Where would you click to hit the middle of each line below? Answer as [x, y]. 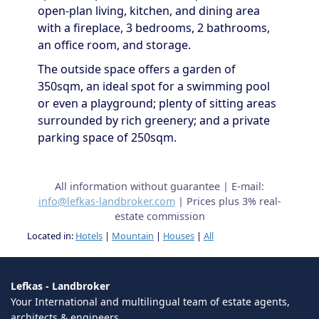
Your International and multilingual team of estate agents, [150, 302]
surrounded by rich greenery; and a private [154, 120]
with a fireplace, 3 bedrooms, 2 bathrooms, [154, 28]
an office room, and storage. [114, 45]
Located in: [51, 236]
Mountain [133, 236]
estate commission [159, 216]
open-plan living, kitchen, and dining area [149, 11]
